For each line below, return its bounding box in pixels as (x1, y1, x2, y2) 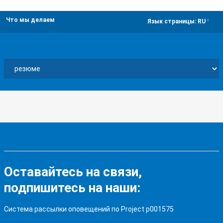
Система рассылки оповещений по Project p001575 (4, 205, 174, 213)
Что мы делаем (6, 16, 55, 23)
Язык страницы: (147, 18, 198, 25)
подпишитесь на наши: (4, 180, 140, 195)
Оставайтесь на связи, (4, 164, 142, 179)
